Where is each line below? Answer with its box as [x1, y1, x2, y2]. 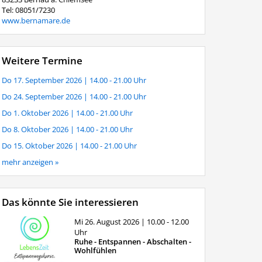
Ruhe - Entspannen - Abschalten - [74, 236, 191, 247]
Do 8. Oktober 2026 [1, 123, 70, 135]
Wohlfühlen [74, 244, 116, 256]
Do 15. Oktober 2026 [1, 140, 74, 151]
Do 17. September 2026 [1, 74, 84, 85]
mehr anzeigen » [1, 156, 58, 167]
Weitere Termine [1, 53, 82, 67]
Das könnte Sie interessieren [1, 195, 139, 209]
